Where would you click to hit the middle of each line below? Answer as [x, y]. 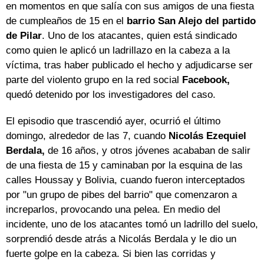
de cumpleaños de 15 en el [65, 21]
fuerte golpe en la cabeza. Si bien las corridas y [111, 254]
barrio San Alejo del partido [190, 21]
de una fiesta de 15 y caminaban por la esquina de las [124, 166]
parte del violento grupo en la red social [94, 80]
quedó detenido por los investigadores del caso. [111, 95]
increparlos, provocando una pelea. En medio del [113, 210]
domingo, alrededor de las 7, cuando [87, 136]
